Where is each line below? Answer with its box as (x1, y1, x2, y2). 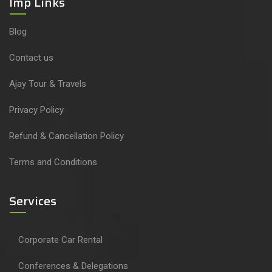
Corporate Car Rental (18, 234, 103, 246)
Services (9, 191, 56, 211)
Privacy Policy (9, 104, 64, 116)
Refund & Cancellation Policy (9, 131, 124, 142)
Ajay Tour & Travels (9, 78, 86, 90)
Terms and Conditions (9, 157, 97, 168)
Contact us (9, 52, 53, 64)
